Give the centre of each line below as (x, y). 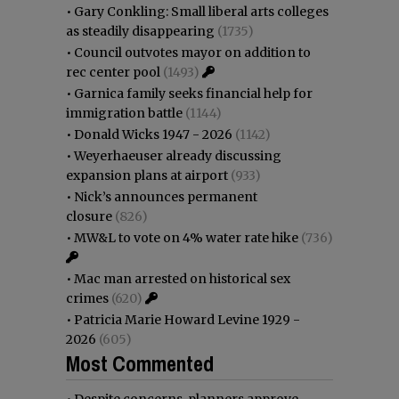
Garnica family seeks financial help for (193, 93)
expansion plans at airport (147, 175)
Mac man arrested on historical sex (182, 278)
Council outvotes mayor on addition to (192, 52)
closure (89, 216)
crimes (87, 298)
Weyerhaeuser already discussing (178, 155)
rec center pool (113, 72)
